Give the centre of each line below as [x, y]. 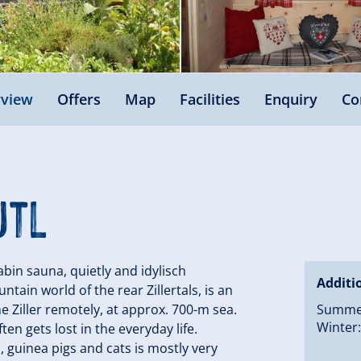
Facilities [210, 99]
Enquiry [290, 99]
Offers [79, 99]
